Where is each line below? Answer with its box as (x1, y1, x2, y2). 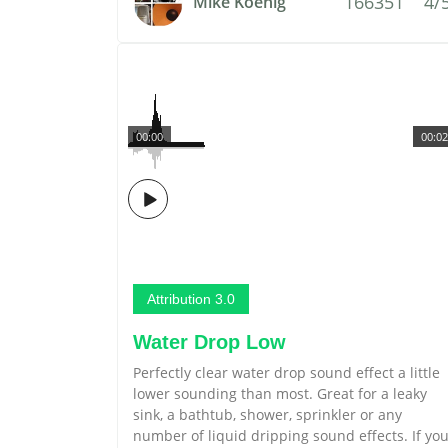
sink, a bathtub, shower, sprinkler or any (133, 405, 402, 424)
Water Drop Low (133, 331, 286, 353)
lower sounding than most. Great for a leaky (133, 384, 427, 403)
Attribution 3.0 (147, 291, 235, 307)
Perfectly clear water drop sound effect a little (133, 363, 440, 382)
